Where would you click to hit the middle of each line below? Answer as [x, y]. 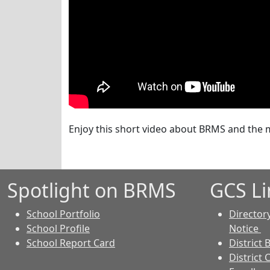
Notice [245, 228]
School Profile [58, 228]
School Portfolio [63, 214]
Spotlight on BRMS [92, 190]
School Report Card [71, 243]
